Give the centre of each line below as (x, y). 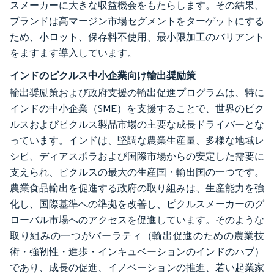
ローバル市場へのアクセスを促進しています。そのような (137, 220)
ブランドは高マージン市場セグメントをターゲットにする (137, 21)
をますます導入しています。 (73, 53)
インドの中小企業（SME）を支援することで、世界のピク (137, 109)
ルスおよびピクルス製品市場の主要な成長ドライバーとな (137, 124)
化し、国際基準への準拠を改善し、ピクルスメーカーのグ (137, 204)
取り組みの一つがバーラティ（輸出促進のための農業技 (137, 236)
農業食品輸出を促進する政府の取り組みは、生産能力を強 (137, 188)
